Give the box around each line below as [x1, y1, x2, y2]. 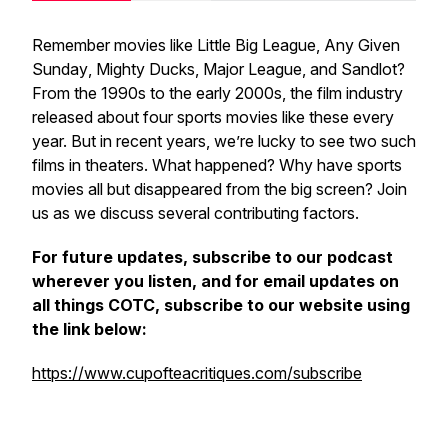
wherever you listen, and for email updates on [32, 271, 399, 291]
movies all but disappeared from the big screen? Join [32, 179, 407, 199]
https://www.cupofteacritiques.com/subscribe [32, 363, 362, 383]
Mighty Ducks [96, 59, 195, 79]
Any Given [324, 35, 400, 55]
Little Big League [197, 35, 316, 55]
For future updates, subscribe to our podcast [32, 247, 393, 267]
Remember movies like [32, 35, 197, 55]
